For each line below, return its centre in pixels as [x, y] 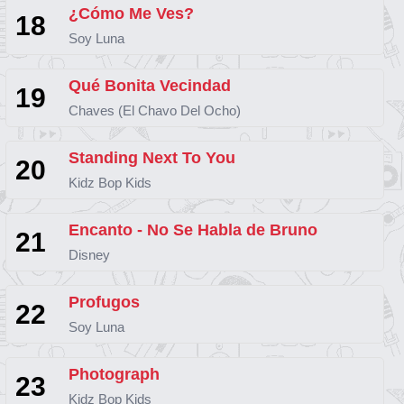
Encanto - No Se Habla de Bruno [193, 230]
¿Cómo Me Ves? [131, 13]
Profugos [104, 302]
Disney [89, 254]
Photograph [114, 374]
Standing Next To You [152, 157]
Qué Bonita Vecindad [150, 85]
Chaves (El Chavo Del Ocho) [155, 110]
